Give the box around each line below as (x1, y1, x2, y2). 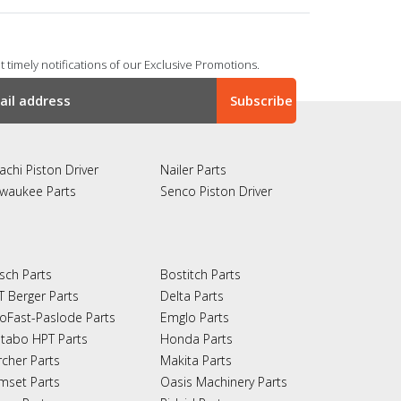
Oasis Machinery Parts (159, 372, 287, 390)
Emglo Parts (159, 308, 229, 326)
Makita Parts (159, 351, 232, 369)
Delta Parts (159, 286, 224, 304)
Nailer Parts (159, 160, 226, 178)
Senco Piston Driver (159, 182, 272, 200)
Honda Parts (159, 329, 233, 347)
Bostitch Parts (159, 265, 241, 283)
